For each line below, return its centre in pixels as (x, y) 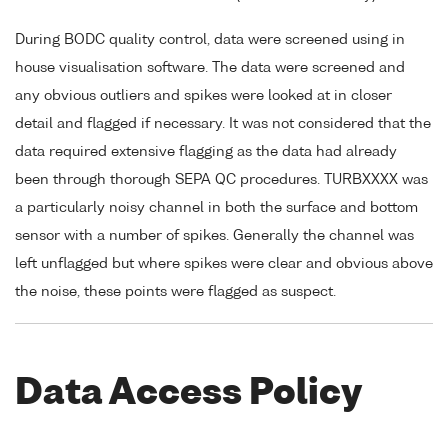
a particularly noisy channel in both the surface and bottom (216, 207)
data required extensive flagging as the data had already (206, 151)
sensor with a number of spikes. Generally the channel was (214, 235)
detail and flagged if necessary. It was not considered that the (223, 123)
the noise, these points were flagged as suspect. (175, 291)
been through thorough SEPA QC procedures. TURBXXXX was (221, 179)
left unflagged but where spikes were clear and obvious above (224, 263)
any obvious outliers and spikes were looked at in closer (203, 95)
